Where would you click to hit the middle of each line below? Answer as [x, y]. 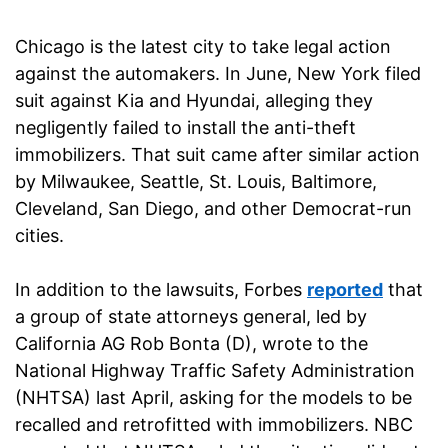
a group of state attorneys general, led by [191, 317]
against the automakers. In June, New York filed [218, 74]
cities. [39, 236]
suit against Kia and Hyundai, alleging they [194, 101]
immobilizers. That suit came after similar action [217, 155]
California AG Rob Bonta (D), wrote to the [191, 344]
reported [345, 290]
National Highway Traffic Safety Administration [215, 371]
